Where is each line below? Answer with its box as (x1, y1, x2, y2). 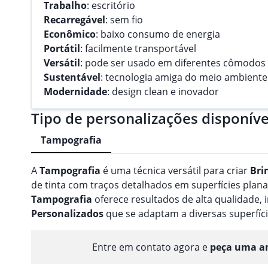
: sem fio (105, 13, 143, 26)
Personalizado (31, 206, 99, 220)
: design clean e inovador (107, 84, 219, 98)
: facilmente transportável (80, 41, 196, 55)
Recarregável (44, 13, 105, 26)
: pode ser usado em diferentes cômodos (80, 56, 266, 69)
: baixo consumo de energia (96, 27, 220, 41)
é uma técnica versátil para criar (100, 163, 250, 177)
